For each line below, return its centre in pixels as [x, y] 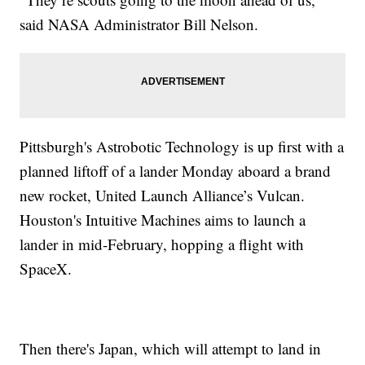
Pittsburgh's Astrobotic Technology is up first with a [182, 147]
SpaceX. [46, 269]
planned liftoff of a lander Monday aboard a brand [176, 171]
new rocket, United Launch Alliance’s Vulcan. [163, 196]
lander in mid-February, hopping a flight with [162, 244]
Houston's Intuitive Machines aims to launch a [163, 220]
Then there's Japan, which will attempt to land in [171, 349]
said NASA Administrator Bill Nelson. [139, 24]
